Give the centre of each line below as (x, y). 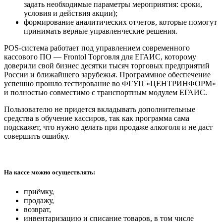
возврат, (37, 210)
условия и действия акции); (71, 13)
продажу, (39, 201)
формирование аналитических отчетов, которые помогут (120, 22)
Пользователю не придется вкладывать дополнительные (100, 109)
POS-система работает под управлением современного (97, 48)
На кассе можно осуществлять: (50, 172)
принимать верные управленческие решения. (101, 31)
